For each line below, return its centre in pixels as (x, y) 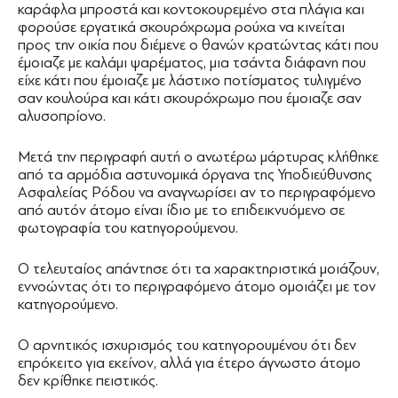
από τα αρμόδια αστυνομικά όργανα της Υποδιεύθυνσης (195, 174)
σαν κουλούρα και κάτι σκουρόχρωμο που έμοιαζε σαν (190, 98)
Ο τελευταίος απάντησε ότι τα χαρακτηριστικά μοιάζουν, (199, 268)
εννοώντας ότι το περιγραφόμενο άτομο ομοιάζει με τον (197, 286)
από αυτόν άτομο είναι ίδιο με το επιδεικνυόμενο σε (181, 210)
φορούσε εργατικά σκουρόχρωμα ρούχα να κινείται (181, 27)
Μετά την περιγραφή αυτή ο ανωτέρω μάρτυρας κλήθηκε (198, 156)
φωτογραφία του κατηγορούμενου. (128, 227)
